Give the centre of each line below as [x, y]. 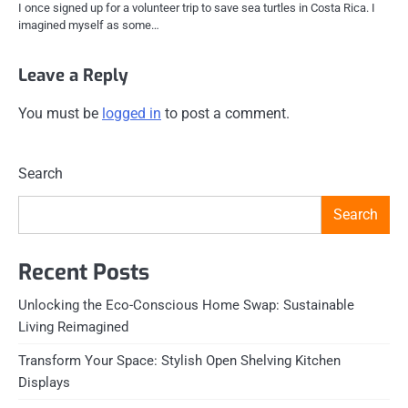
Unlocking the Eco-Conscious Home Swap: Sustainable [186, 306]
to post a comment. [225, 113]
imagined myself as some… [89, 25]
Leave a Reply [73, 75]
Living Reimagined [73, 327]
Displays [44, 383]
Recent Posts [84, 273]
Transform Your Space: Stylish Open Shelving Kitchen [179, 361]
